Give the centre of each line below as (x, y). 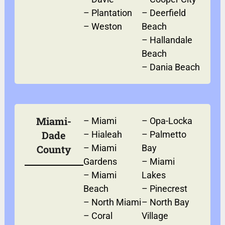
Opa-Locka (171, 121)
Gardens (100, 161)
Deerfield (168, 13)
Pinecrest (169, 188)
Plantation (111, 13)
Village (155, 215)
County (54, 149)
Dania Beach (175, 67)
